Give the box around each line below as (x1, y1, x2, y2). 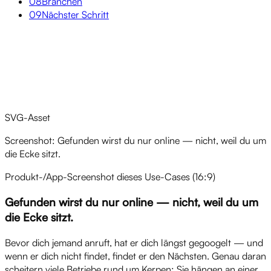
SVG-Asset (5, 111, 50, 123)
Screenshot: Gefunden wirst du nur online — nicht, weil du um (5, 134, 266, 146)
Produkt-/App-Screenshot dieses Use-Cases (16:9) (5, 170, 215, 183)
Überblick (5, 61, 45, 74)
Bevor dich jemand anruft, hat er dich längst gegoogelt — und (5, 237, 263, 249)
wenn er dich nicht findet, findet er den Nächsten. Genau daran (5, 250, 266, 263)
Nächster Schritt (42, 8, 109, 21)
